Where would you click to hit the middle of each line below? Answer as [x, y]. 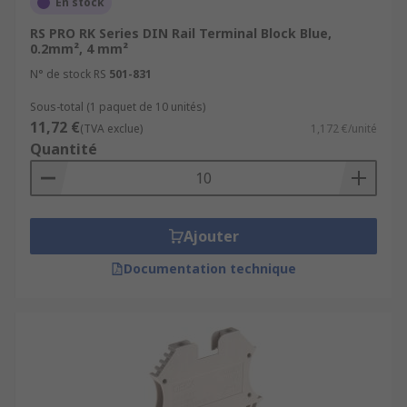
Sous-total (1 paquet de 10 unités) [118, 107]
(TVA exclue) [111, 129]
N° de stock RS [68, 74]
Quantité [64, 149]
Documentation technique [210, 268]
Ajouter [211, 236]
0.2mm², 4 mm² [79, 49]
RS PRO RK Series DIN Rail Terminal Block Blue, [181, 33]
